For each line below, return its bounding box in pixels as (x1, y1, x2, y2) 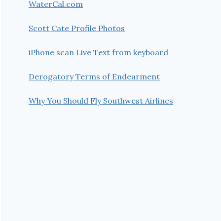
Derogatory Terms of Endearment (29, 71, 160, 81)
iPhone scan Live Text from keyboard (29, 47, 169, 57)
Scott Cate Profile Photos (29, 23, 125, 33)
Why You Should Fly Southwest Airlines (29, 95, 174, 106)
